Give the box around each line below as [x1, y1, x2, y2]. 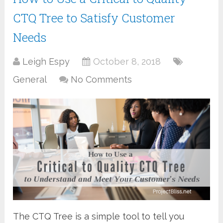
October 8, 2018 [93, 56, 161, 67]
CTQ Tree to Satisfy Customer [13, 10, 176, 26]
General [13, 74, 47, 85]
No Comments [71, 74, 132, 85]
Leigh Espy [22, 56, 70, 67]
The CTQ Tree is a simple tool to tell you [13, 211, 185, 222]
